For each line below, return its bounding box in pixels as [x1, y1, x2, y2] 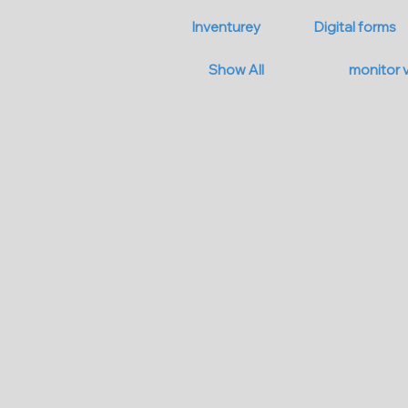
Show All [208, 61, 264, 78]
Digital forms [313, 18, 396, 36]
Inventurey [192, 18, 261, 36]
